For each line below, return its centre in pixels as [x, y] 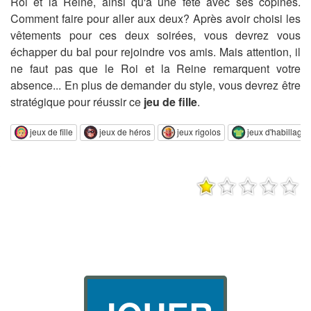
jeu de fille [170, 102]
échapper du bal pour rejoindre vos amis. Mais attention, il [155, 52]
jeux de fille [51, 131]
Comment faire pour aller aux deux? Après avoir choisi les [155, 18]
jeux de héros [125, 131]
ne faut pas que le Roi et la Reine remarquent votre [155, 68]
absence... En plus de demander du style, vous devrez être [155, 85]
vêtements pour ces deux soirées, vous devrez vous [155, 35]
